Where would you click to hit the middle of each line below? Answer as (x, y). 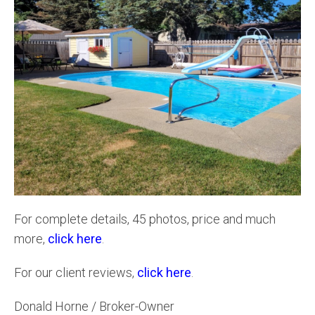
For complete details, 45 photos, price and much (145, 219)
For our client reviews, (76, 272)
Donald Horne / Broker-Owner (94, 306)
